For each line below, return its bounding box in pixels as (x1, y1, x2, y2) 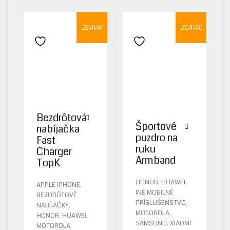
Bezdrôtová (36, 110, 87, 126)
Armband (136, 153, 176, 168)
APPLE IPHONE (36, 180, 80, 190)
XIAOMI (170, 219, 191, 228)
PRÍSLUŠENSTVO (136, 198, 186, 208)
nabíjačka (36, 122, 80, 137)
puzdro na (136, 130, 178, 146)
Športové (136, 119, 177, 135)
